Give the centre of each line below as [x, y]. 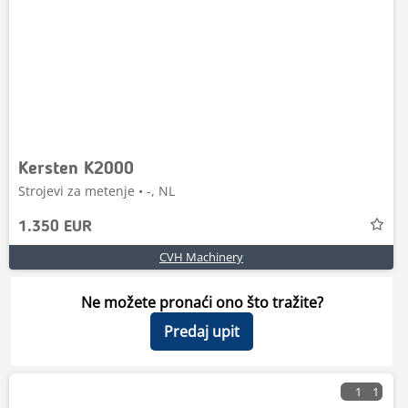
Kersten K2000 [76, 169]
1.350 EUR [55, 227]
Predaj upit [202, 331]
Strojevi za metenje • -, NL [97, 191]
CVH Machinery [201, 257]
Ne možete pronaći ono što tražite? [202, 302]
